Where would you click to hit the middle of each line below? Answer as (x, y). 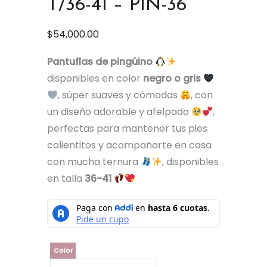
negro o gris (172, 78)
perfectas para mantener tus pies (127, 128)
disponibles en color (95, 78)
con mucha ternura (94, 162)
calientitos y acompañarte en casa (129, 145)
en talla (66, 178)
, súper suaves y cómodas (119, 95)
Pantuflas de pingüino (100, 62)
